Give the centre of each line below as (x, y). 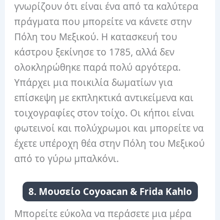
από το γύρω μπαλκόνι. (67, 159)
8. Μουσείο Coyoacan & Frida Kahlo (110, 191)
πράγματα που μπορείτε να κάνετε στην (103, 22)
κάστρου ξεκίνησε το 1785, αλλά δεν (95, 52)
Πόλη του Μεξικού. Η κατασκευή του (96, 37)
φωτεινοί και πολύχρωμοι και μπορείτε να (109, 128)
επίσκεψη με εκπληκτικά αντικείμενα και (104, 98)
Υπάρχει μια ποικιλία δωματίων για (94, 83)
